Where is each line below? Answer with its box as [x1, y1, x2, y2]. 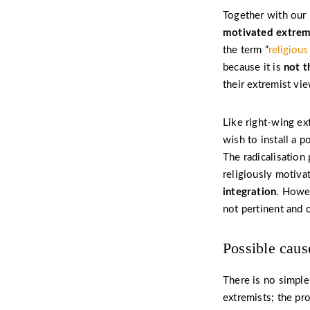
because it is [223, 62, 284, 73]
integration [223, 187, 277, 197]
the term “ [223, 45, 269, 55]
